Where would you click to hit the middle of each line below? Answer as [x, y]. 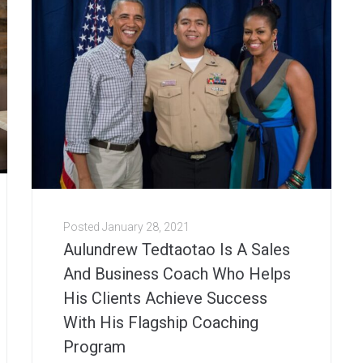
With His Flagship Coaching [161, 323]
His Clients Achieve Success [165, 299]
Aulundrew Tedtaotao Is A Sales [177, 250]
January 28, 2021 [146, 227]
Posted [83, 227]
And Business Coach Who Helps [177, 274]
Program [94, 347]
